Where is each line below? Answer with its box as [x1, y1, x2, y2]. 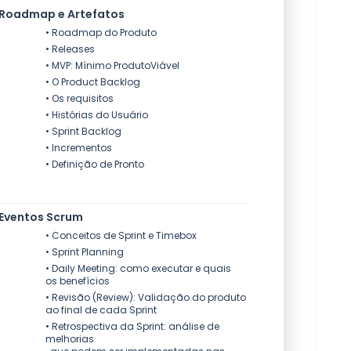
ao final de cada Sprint [45, 303, 157, 317]
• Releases [45, 42, 95, 56]
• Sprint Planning [45, 245, 124, 259]
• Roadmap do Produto [45, 26, 157, 39]
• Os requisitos [45, 92, 116, 105]
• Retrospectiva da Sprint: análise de [45, 320, 219, 333]
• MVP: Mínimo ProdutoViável [45, 59, 179, 72]
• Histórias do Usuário [45, 108, 148, 121]
